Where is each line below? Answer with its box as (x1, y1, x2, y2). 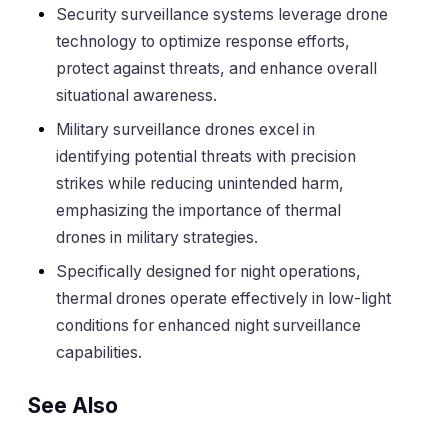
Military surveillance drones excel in (56, 119, 315, 139)
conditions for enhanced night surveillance (56, 315, 361, 335)
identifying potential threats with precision (56, 146, 356, 166)
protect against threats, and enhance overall (56, 58, 377, 78)
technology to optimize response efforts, (56, 31, 350, 51)
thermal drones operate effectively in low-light (56, 288, 391, 308)
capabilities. (56, 342, 142, 362)
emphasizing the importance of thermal (56, 200, 341, 220)
